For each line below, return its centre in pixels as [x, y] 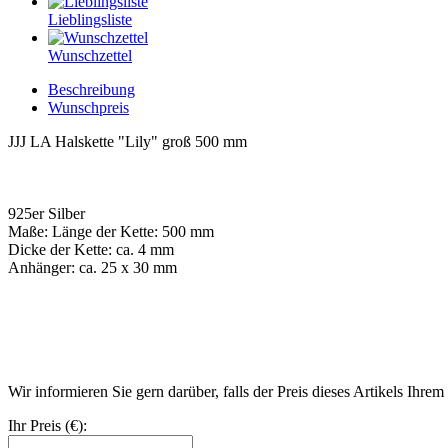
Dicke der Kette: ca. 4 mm [91, 249]
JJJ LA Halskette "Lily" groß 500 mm [127, 141]
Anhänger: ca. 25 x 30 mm [92, 267]
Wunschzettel [90, 55]
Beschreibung [91, 89]
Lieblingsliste [90, 19]
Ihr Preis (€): [47, 425]
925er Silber [46, 213]
